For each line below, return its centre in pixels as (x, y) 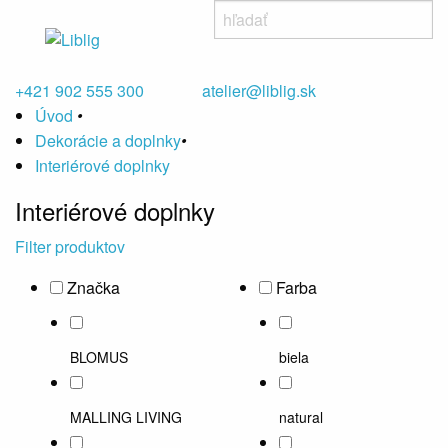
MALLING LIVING (126, 417)
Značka (93, 287)
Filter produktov (70, 246)
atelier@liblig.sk (259, 90)
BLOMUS (99, 357)
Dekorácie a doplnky (108, 140)
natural (301, 417)
